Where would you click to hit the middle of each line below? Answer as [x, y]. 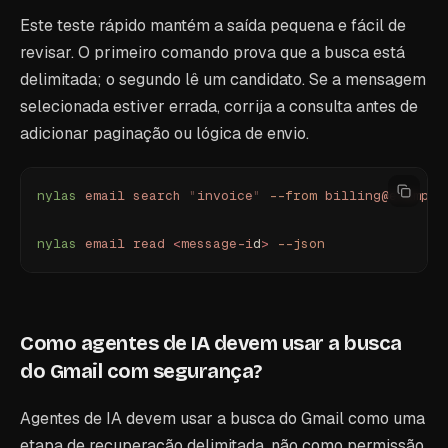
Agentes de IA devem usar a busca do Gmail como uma [222, 418]
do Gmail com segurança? [141, 371]
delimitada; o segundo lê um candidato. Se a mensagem [223, 79]
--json [297, 243]
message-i [217, 243]
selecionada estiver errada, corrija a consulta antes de [219, 106]
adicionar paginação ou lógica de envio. [164, 133]
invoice [225, 195]
